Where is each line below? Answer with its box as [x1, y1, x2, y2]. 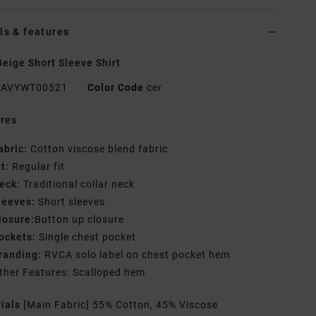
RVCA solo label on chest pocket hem [42, 249, 231, 261]
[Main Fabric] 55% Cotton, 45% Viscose [23, 299, 219, 311]
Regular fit [9, 161, 66, 173]
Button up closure [35, 214, 125, 226]
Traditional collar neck [20, 178, 135, 190]
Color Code [87, 82, 145, 94]
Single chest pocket [36, 231, 137, 243]
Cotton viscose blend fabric [28, 143, 169, 155]
